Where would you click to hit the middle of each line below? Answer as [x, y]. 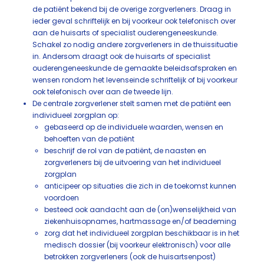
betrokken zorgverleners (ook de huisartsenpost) [130, 257]
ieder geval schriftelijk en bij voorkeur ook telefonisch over [134, 21]
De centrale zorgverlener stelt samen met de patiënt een [132, 103]
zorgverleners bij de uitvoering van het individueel [133, 162]
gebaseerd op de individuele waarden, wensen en [134, 127]
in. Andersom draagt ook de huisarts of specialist [121, 56]
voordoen [62, 198]
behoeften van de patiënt [89, 139]
